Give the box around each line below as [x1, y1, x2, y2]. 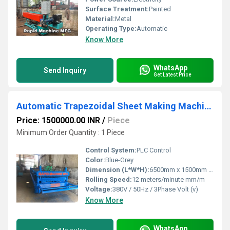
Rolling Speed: [85, 176, 132, 183]
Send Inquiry [44, 66, 86, 74]
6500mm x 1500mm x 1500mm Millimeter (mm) [149, 166, 208, 174]
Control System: [85, 146, 137, 154]
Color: [85, 156, 105, 164]
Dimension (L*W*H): [85, 166, 149, 174]
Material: [85, 15, 115, 23]
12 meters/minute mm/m [132, 176, 205, 183]
